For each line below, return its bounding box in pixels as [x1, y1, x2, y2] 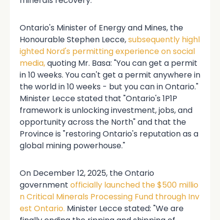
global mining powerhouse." [20, 140, 125, 152]
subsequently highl [128, 34, 200, 46]
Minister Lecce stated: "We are [65, 203, 184, 215]
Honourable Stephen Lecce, [20, 34, 128, 46]
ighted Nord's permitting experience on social [20, 46, 195, 57]
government [20, 179, 70, 191]
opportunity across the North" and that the [20, 116, 186, 128]
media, [20, 57, 45, 69]
